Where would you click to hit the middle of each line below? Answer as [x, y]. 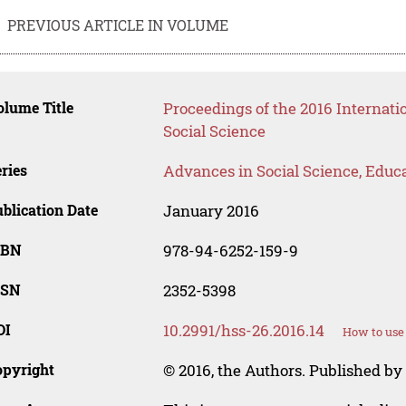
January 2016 [211, 211]
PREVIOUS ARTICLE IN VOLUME [118, 24]
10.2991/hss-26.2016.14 [243, 331]
